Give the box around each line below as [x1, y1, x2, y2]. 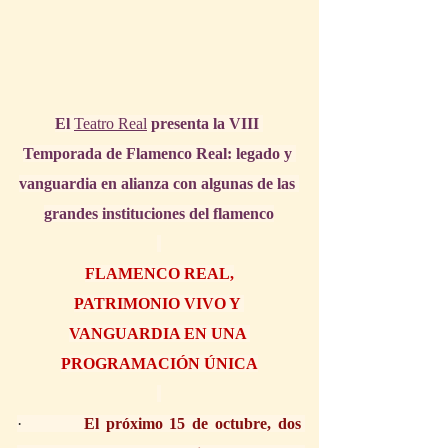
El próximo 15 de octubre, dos [83, 414, 302, 432]
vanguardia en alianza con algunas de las [19, 174, 299, 192]
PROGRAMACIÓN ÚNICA [60, 354, 258, 372]
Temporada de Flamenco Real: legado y [22, 144, 296, 162]
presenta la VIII [147, 114, 263, 132]
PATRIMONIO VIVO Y [74, 294, 244, 312]
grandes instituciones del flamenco [44, 204, 274, 222]
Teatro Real [74, 114, 147, 132]
